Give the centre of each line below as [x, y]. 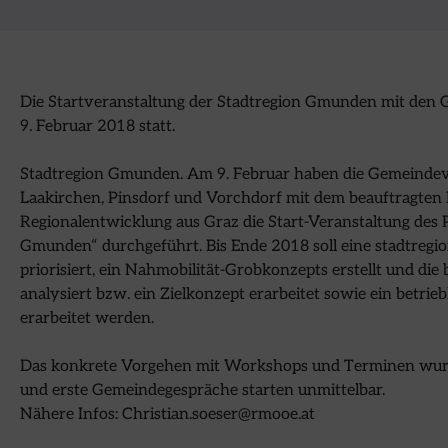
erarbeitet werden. [87, 319]
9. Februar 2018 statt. [97, 127]
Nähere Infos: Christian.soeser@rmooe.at [167, 415]
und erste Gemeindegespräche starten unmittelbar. [202, 391]
